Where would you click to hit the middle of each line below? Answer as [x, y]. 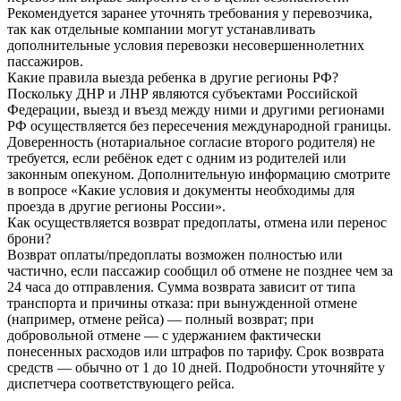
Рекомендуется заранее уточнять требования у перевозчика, [190, 13]
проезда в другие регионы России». [116, 206]
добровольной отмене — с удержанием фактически [164, 335]
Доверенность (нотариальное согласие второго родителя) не [191, 141]
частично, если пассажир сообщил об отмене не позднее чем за [200, 270]
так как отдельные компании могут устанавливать [161, 29]
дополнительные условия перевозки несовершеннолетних [186, 45]
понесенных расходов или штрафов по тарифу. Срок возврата [196, 351]
